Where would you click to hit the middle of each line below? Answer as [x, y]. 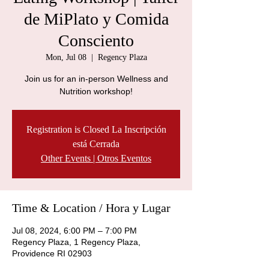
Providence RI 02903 [52, 253]
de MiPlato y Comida [96, 19]
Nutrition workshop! [96, 91]
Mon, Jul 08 [66, 57]
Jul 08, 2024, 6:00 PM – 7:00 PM [74, 231]
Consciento [96, 41]
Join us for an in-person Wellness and [96, 79]
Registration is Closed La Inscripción [96, 129]
